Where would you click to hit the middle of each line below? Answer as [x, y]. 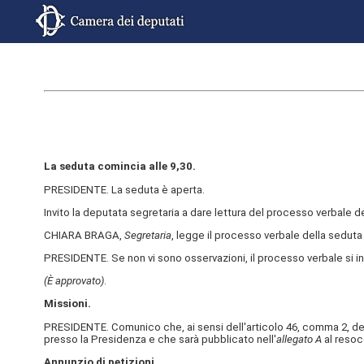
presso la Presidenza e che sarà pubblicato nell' [160, 339]
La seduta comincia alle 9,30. [119, 167]
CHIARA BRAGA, [84, 235]
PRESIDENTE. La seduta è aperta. [124, 189]
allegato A [299, 339]
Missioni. [67, 304]
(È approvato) [74, 281]
